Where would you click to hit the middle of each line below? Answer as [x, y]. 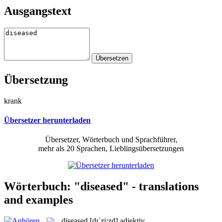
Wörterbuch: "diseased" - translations [101, 186]
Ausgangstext [38, 11]
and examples [38, 199]
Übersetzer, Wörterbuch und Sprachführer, [111, 140]
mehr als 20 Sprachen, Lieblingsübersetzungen [111, 149]
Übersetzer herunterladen [47, 120]
